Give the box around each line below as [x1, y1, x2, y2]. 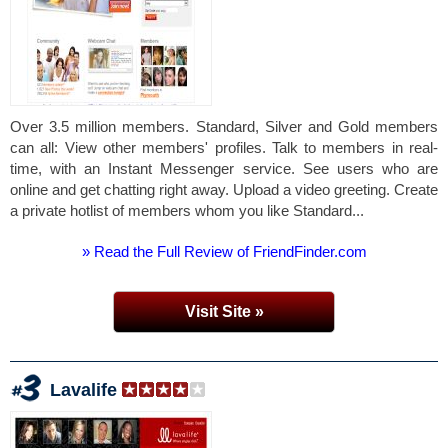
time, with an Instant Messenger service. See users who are [10, 160, 438, 177]
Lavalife [50, 380, 117, 400]
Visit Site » [184, 303, 264, 320]
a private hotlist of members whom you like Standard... [10, 202, 364, 219]
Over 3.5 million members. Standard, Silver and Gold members [10, 118, 438, 135]
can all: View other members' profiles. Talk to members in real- [10, 139, 438, 156]
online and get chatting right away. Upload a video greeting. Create [10, 181, 438, 198]
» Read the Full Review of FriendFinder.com [81, 243, 367, 260]
